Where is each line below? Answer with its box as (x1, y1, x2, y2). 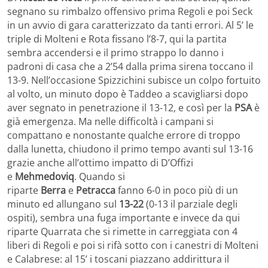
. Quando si (74, 169, 125, 183)
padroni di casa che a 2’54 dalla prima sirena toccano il (7, 59, 253, 73)
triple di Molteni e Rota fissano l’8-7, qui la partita (7, 32, 227, 45)
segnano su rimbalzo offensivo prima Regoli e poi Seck (7, 4, 252, 18)
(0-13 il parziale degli (144, 197, 237, 211)
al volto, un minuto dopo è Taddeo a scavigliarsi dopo (7, 87, 248, 100)
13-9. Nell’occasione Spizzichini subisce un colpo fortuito (7, 73, 261, 87)
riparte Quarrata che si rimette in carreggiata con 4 (7, 224, 237, 238)
